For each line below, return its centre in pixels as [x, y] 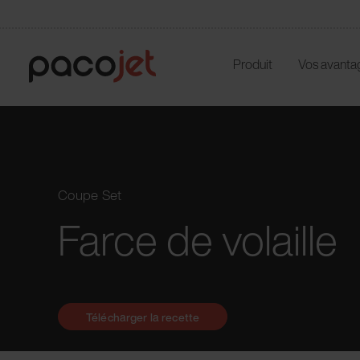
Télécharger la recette [143, 317]
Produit [252, 64]
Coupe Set [90, 195]
